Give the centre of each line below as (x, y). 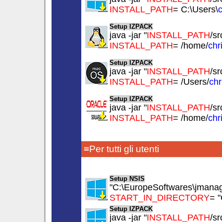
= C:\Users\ (195, 9)
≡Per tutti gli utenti (121, 149)
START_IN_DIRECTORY (160, 198)
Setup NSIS (127, 179)
